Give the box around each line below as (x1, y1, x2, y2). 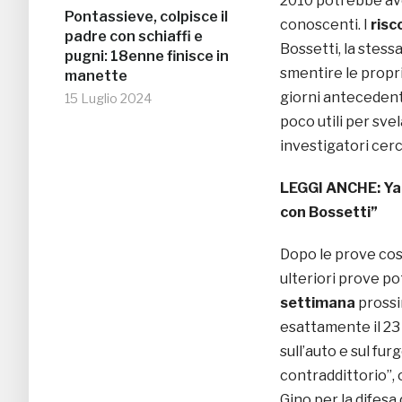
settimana (280, 294, 355, 312)
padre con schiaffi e (65, 28, 203, 46)
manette (65, 67, 127, 85)
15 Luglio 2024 (65, 91, 152, 107)
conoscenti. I (280, 16, 371, 34)
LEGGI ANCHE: (280, 179, 383, 197)
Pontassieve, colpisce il (65, 8, 228, 26)
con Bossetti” (280, 204, 378, 222)
